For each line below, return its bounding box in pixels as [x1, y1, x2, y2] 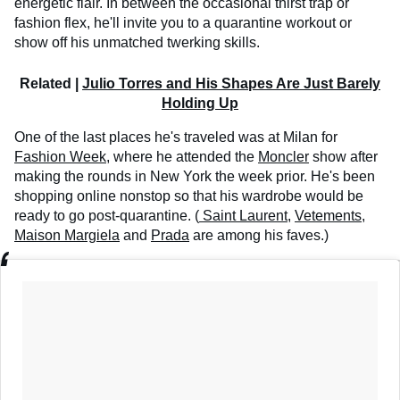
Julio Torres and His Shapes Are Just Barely [82, 76, 380, 92]
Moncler [258, 149, 309, 165]
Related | [20, 76, 82, 92]
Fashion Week [14, 149, 106, 165]
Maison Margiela [14, 228, 120, 244]
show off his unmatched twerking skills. [14, 35, 260, 51]
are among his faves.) [189, 228, 329, 244]
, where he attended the [106, 149, 258, 165]
